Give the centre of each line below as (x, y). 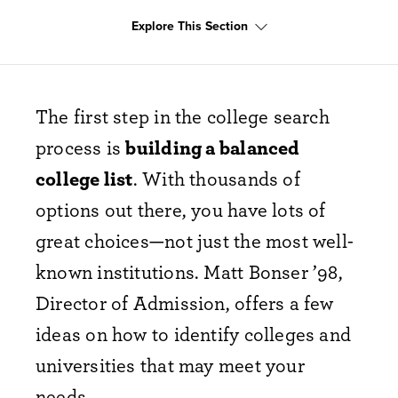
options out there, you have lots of (181, 209)
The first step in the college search (183, 116)
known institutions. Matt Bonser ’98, (189, 271)
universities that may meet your (170, 365)
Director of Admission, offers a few (185, 302)
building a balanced (213, 147)
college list (84, 178)
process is (81, 147)
